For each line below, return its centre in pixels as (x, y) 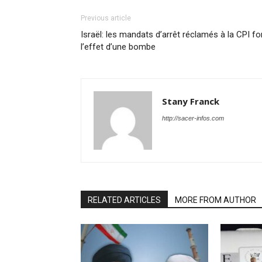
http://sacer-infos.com (193, 118)
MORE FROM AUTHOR (216, 200)
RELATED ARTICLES (124, 200)
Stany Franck (191, 101)
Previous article (106, 18)
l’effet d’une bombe (118, 47)
